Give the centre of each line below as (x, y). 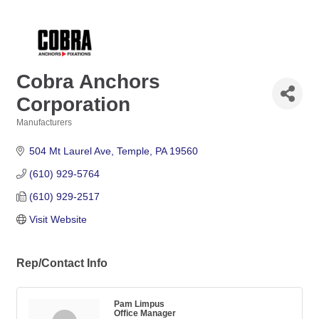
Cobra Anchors (88, 82)
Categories (38, 132)
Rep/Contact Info (62, 263)
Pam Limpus (139, 304)
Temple (133, 151)
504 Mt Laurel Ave (70, 151)
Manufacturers (44, 123)
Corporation (73, 105)
